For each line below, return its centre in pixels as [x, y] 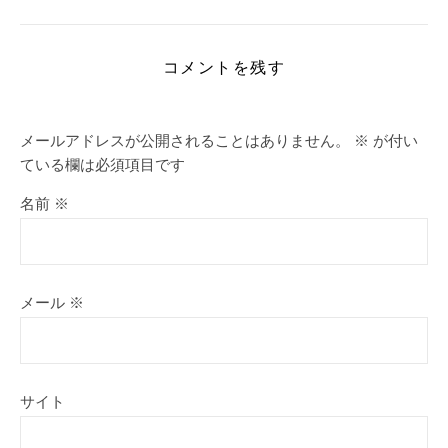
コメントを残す [224, 66]
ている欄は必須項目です [102, 164]
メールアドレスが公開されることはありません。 [185, 140]
